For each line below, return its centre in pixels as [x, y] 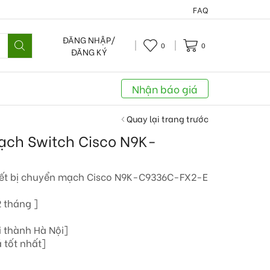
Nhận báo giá [165, 89]
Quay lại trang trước [168, 118]
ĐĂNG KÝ [89, 51]
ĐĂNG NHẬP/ [89, 39]
